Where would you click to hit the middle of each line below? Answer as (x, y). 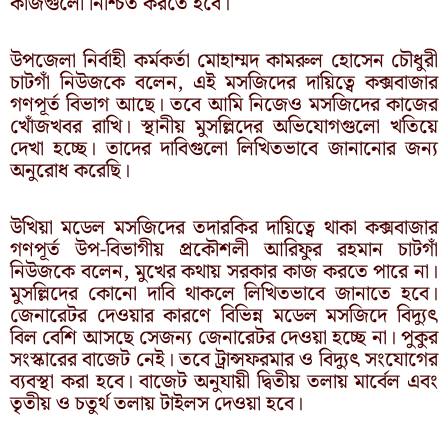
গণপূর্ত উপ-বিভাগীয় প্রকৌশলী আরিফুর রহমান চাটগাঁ (224, 249)
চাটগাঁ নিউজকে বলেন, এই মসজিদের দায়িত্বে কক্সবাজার (224, 82)
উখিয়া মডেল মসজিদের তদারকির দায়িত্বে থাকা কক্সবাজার (224, 227)
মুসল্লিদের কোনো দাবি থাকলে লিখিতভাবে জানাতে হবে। (224, 293)
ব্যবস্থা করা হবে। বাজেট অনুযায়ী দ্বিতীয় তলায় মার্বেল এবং (224, 381)
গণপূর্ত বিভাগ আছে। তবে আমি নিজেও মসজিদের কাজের (224, 104)
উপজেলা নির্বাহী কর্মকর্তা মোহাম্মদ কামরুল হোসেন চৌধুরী (224, 60)
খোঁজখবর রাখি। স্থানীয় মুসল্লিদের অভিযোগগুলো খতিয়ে (224, 126)
